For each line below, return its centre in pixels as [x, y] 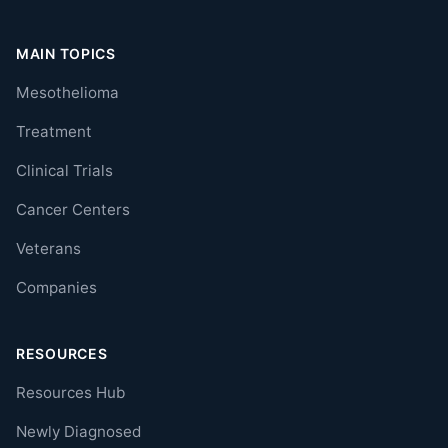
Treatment [54, 132]
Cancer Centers [73, 210]
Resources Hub [70, 393]
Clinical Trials [64, 171]
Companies [56, 288]
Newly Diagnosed [78, 432]
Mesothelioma [67, 93]
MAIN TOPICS [66, 54]
